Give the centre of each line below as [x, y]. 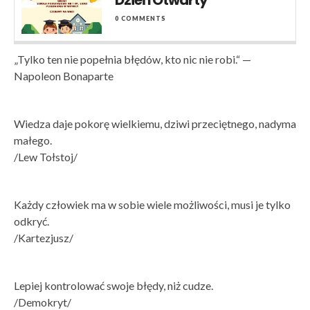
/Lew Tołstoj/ [46, 156]
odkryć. [31, 221]
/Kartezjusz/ [44, 237]
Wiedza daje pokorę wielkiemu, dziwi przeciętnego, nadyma [155, 123]
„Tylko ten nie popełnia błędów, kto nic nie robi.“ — [134, 59]
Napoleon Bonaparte [64, 75]
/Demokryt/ [43, 302]
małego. [33, 140]
